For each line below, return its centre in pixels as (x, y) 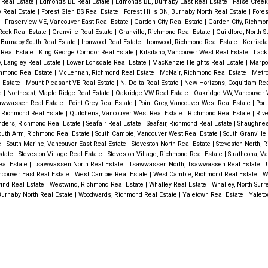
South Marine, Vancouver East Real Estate (67, 144)
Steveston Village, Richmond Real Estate (166, 154)
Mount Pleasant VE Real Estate (71, 83)
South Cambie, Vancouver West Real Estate (157, 134)
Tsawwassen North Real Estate (79, 165)
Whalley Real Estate (178, 185)
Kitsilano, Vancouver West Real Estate (194, 53)
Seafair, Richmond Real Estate (190, 124)
